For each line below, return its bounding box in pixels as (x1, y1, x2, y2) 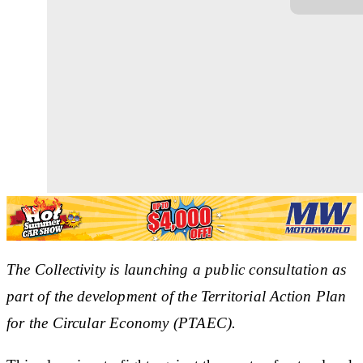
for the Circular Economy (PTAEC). (6, 314, 237, 331)
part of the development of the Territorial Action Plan (6, 287, 347, 305)
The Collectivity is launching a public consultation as (6, 260, 347, 278)
